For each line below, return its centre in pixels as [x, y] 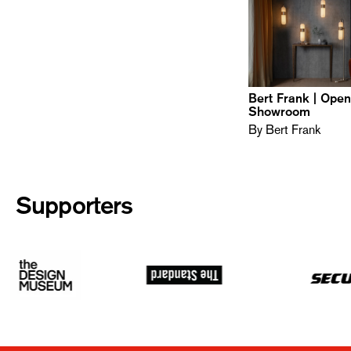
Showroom [280, 111]
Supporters [74, 205]
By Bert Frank [285, 129]
